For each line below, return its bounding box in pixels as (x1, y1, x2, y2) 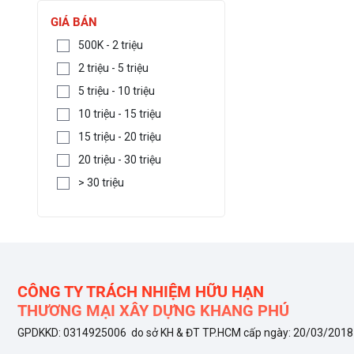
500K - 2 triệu (78, 38, 144, 51)
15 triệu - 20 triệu (78, 130, 162, 143)
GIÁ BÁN (51, 14, 98, 29)
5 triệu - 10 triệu (78, 84, 156, 97)
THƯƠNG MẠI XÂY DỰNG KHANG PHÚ (17, 300, 289, 320)
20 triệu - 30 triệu (78, 153, 162, 166)
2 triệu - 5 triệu (78, 61, 149, 74)
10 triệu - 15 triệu (78, 107, 162, 120)
